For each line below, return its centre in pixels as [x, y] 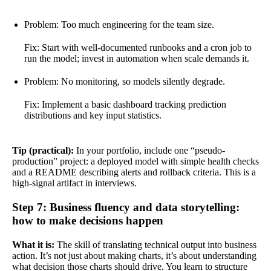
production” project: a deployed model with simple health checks [135, 161]
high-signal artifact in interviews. [74, 183]
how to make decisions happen [88, 220]
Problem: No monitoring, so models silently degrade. [125, 81]
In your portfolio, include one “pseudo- [149, 150]
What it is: [33, 244]
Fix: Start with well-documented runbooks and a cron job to [138, 47]
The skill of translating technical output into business [155, 244]
